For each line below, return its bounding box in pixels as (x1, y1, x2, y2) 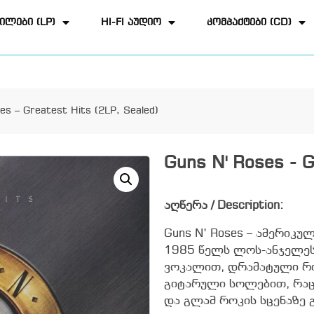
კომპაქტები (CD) (207, 18, 292, 28)
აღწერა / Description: (164, 200, 283, 212)
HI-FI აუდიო (101, 18, 162, 28)
